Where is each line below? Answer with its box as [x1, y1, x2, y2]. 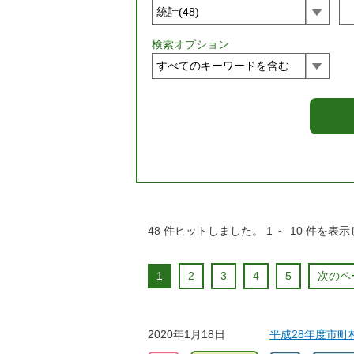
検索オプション [152, 38, 229, 51]
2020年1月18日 [148, 328, 225, 341]
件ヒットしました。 [160, 224, 266, 238]
